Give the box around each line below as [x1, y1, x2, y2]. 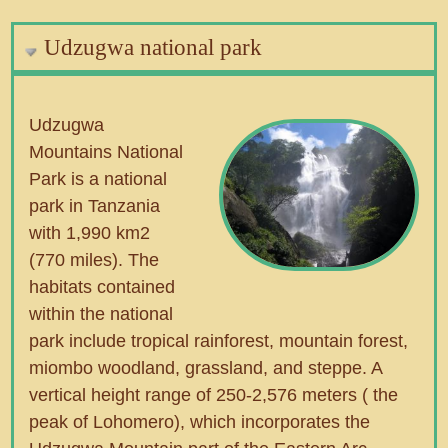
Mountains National [29, 142, 184, 163]
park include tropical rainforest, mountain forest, [29, 331, 409, 352]
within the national [29, 304, 174, 325]
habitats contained [29, 277, 176, 298]
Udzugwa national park [44, 34, 263, 60]
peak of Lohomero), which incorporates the [29, 412, 371, 433]
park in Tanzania [29, 196, 161, 217]
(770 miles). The [29, 250, 160, 271]
